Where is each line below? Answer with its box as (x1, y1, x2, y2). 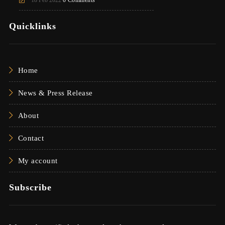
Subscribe (9, 182, 52, 192)
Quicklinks (9, 21, 56, 31)
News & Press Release (18, 88, 93, 97)
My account (18, 156, 58, 165)
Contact (18, 134, 44, 142)
